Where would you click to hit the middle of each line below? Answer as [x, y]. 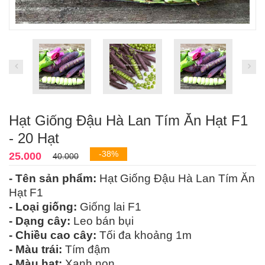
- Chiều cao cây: [53, 235]
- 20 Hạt [34, 138]
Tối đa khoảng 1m [144, 235]
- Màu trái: [35, 250]
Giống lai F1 [109, 207]
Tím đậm [86, 250]
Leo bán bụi [102, 221]
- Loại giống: [43, 207]
